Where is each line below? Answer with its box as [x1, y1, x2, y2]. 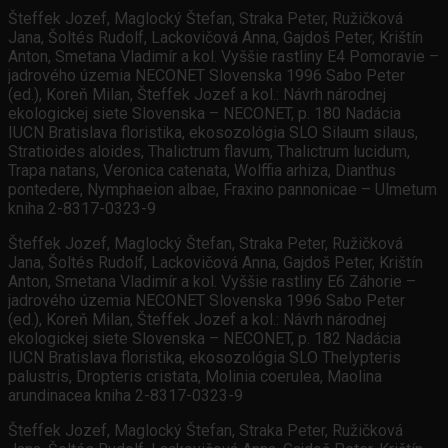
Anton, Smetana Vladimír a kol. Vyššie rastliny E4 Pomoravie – [8, 47, 439, 67]
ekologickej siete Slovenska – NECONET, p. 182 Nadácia [8, 329, 401, 349]
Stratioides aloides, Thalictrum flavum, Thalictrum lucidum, [8, 142, 410, 162]
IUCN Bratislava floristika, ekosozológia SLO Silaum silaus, [8, 123, 418, 143]
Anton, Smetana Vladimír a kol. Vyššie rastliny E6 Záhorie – [8, 272, 416, 292]
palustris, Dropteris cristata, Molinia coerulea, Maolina [8, 367, 382, 387]
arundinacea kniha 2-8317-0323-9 [8, 386, 243, 406]
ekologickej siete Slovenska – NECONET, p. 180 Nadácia [8, 104, 401, 124]
